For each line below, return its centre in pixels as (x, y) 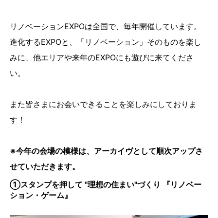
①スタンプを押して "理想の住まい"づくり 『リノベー (106, 184)
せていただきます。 (45, 166)
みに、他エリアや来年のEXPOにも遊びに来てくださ (102, 57)
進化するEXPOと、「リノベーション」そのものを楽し (106, 42)
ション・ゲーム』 (41, 195)
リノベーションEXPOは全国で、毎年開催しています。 (106, 26)
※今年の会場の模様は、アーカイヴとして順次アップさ (106, 151)
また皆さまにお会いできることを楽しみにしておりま (103, 104)
